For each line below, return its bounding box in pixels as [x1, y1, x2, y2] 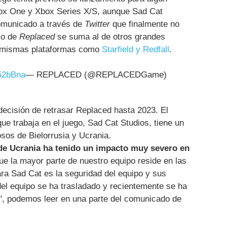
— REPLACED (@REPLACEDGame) [25, 70, 167, 80]
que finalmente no [110, 19, 179, 29]
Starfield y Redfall [102, 45, 169, 55]
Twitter [85, 19, 110, 29]
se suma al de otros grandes [55, 32, 165, 42]
